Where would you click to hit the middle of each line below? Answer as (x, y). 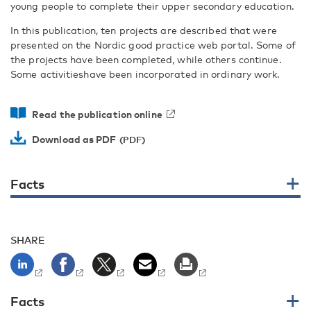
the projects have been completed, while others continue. (146, 59)
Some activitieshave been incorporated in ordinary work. (145, 74)
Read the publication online (97, 114)
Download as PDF (74, 139)
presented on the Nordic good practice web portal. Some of (153, 45)
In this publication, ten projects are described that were (144, 30)
